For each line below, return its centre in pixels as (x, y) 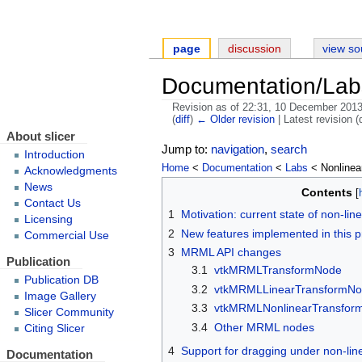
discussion (254, 49)
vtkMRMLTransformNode (278, 270)
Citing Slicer (54, 328)
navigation (238, 149)
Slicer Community (69, 312)
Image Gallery (60, 296)
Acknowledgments (70, 171)
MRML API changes (232, 253)
